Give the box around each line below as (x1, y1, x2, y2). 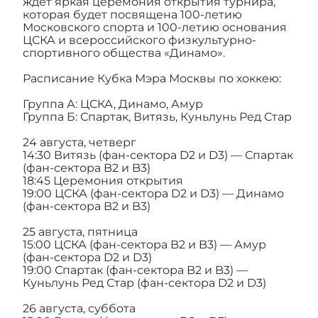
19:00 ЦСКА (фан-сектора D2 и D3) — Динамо (22, 187, 284, 201)
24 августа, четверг (22, 136, 136, 150)
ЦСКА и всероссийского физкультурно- (22, 33, 256, 48)
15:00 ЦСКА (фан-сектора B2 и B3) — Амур (22, 238, 266, 252)
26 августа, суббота (22, 302, 136, 316)
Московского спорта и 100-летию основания (22, 21, 287, 35)
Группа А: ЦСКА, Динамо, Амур (22, 97, 203, 111)
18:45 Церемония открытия (22, 174, 183, 188)
